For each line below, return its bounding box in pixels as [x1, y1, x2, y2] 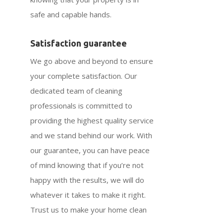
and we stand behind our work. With [30, 130, 153, 140]
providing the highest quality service [30, 115, 154, 125]
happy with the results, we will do [30, 174, 145, 185]
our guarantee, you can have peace [30, 145, 150, 155]
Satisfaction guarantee [30, 38, 127, 48]
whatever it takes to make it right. [30, 189, 146, 200]
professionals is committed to [30, 100, 133, 111]
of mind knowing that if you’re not [30, 160, 144, 170]
